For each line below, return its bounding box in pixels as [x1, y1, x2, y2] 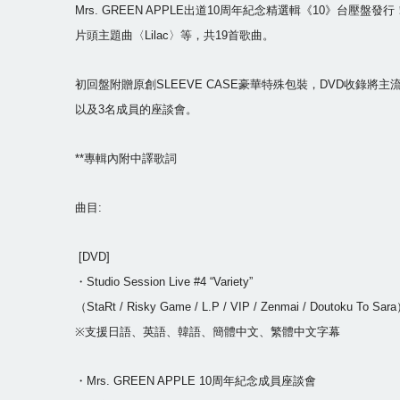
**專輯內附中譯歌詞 [75, 152, 177, 165]
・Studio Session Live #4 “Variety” [75, 275, 253, 288]
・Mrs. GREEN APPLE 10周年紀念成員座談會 [75, 374, 316, 387]
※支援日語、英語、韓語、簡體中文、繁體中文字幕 [75, 325, 340, 338]
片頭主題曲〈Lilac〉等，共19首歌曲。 [75, 29, 274, 42]
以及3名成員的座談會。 [75, 103, 197, 116]
